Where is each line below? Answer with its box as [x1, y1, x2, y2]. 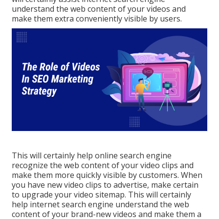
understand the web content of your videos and [12, 3, 186, 14]
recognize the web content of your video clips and [12, 159, 194, 171]
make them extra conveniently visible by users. [12, 13, 182, 24]
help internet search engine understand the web [12, 198, 189, 210]
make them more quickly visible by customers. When [12, 169, 202, 180]
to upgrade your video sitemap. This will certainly [12, 189, 191, 200]
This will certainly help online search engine [12, 150, 172, 161]
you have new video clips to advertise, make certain [12, 179, 198, 190]
